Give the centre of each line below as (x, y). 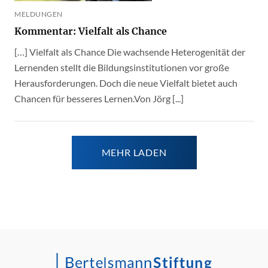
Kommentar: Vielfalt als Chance (91, 31)
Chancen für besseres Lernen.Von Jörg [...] (99, 99)
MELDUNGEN (39, 14)
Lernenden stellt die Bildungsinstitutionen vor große (122, 68)
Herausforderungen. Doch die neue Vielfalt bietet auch (126, 83)
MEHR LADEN (134, 153)
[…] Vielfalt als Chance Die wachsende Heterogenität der (130, 52)
